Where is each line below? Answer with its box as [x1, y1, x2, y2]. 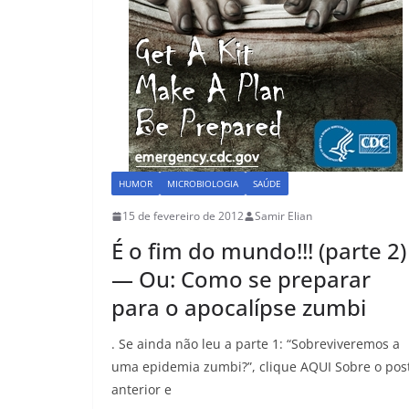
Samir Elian [255, 208, 312, 224]
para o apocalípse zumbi [111, 292, 366, 322]
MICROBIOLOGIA [167, 177, 238, 190]
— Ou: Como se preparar [111, 264, 371, 294]
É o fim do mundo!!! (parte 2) [111, 236, 406, 266]
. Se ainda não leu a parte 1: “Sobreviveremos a [111, 335, 400, 352]
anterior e [111, 381, 172, 398]
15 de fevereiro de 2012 [122, 208, 244, 224]
